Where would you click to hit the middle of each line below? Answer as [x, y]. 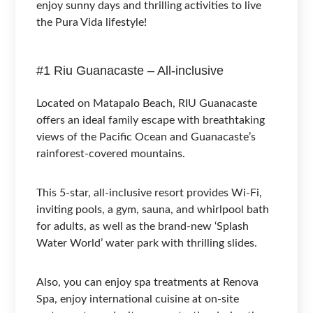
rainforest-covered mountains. [111, 153]
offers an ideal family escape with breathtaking [151, 120]
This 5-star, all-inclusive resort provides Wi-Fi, [150, 192]
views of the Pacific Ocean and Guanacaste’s [146, 137]
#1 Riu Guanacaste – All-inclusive [130, 70]
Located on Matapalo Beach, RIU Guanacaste [147, 103]
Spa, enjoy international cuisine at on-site [138, 299]
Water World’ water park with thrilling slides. [147, 243]
